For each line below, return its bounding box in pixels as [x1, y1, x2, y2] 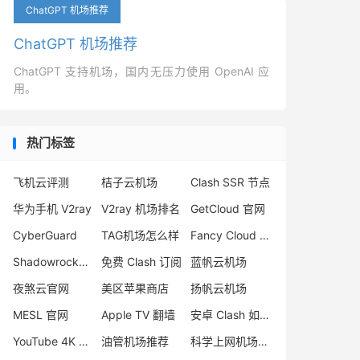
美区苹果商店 [101, 281, 170, 295]
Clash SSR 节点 [190, 175, 270, 189]
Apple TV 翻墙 [101, 308, 176, 321]
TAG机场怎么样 [101, 228, 180, 242]
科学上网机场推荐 [257, 334, 268, 348]
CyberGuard [13, 228, 77, 242]
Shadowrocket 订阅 [79, 255, 88, 268]
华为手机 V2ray [13, 202, 92, 215]
